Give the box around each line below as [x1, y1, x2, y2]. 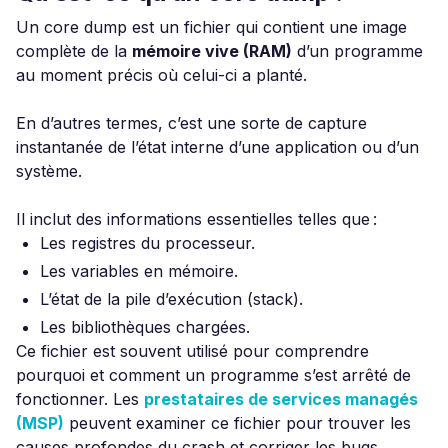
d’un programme [292, 41, 423, 61]
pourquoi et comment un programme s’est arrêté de [16, 365, 411, 385]
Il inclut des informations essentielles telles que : [16, 209, 377, 229]
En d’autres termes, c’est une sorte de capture [16, 113, 367, 133]
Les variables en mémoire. [40, 261, 238, 281]
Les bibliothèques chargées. [40, 317, 250, 337]
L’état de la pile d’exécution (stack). [40, 289, 303, 309]
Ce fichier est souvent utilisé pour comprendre [16, 341, 369, 361]
